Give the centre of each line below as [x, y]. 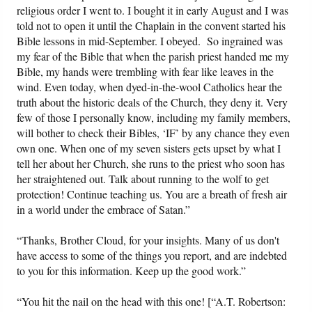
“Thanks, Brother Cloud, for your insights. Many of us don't [148, 240]
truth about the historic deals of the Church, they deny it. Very [153, 102]
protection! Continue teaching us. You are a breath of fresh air [152, 194]
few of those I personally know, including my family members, [154, 118]
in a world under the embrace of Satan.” [104, 210]
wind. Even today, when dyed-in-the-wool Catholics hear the [150, 87]
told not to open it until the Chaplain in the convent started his [151, 26]
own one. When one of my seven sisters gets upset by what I [149, 148]
